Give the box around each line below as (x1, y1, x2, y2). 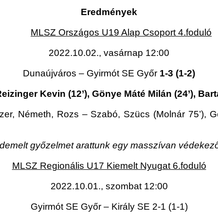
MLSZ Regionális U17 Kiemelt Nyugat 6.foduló (12, 161, 206, 171)
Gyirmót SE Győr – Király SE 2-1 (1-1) (30, 201, 188, 212)
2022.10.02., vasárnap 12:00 (49, 48, 169, 58)
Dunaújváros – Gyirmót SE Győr (23, 68, 160, 79)
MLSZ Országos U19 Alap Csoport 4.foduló (31, 27, 212, 38)
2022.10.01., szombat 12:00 (50, 181, 168, 192)
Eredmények (81, 7, 137, 18)
